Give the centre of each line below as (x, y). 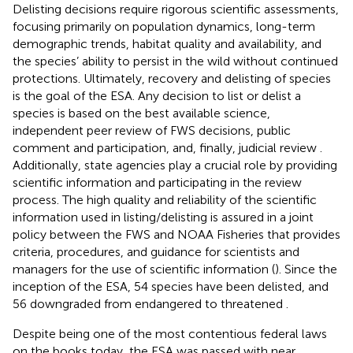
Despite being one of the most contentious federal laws (170, 333)
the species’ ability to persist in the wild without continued (175, 61)
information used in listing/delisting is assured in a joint (163, 217)
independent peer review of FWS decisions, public (152, 130)
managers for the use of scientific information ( (144, 269)
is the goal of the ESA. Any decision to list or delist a (157, 95)
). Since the (306, 269)
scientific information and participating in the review (157, 182)
